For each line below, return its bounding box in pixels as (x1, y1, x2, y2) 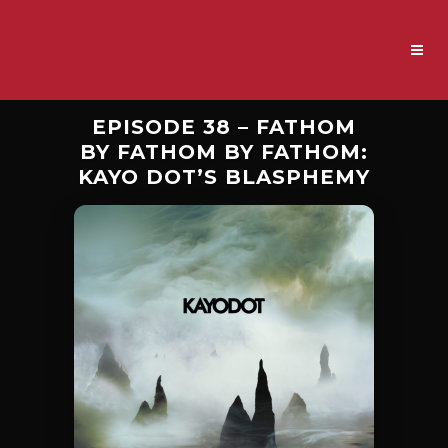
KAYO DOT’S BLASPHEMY (78, 165, 370, 189)
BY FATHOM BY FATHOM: (80, 140, 368, 164)
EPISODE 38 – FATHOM (92, 115, 356, 139)
